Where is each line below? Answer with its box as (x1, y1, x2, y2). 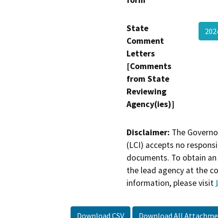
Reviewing (127, 86, 166, 97)
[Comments (127, 60, 171, 72)
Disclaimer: (127, 127, 170, 138)
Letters (127, 48, 155, 59)
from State (127, 73, 169, 84)
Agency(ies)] (127, 98, 174, 109)
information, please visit (127, 177, 216, 188)
